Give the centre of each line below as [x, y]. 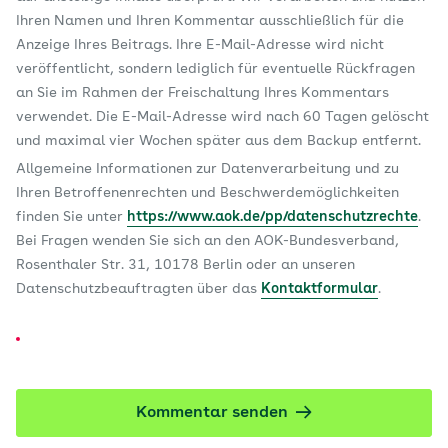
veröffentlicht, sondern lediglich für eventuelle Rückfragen [215, 69]
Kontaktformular [319, 289]
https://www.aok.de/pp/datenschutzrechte [272, 217]
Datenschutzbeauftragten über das [138, 289]
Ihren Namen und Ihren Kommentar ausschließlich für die [210, 21]
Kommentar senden [212, 413]
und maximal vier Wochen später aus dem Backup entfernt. [218, 141]
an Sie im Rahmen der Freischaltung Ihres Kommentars [202, 93]
